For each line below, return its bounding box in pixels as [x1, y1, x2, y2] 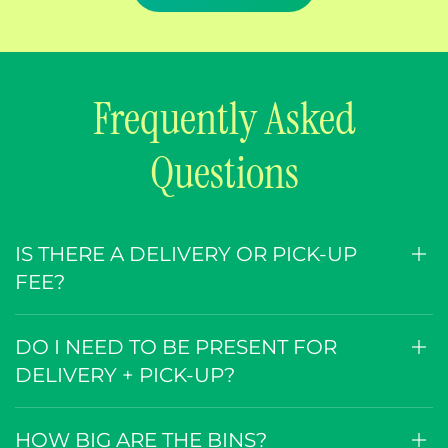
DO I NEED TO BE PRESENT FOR [15, 335, 337, 360]
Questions [149, 143, 299, 203]
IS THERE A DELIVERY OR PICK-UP [15, 242, 357, 267]
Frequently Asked [92, 89, 356, 149]
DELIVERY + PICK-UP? [15, 363, 235, 388]
